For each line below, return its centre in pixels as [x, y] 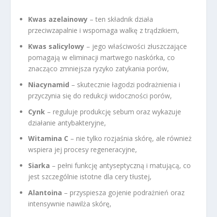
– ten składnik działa [121, 19]
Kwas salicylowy [56, 46]
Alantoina [45, 192]
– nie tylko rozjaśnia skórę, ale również [130, 139]
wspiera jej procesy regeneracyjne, [83, 150]
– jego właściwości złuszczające [136, 46]
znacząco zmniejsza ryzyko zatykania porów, [99, 68]
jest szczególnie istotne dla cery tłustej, [90, 177]
